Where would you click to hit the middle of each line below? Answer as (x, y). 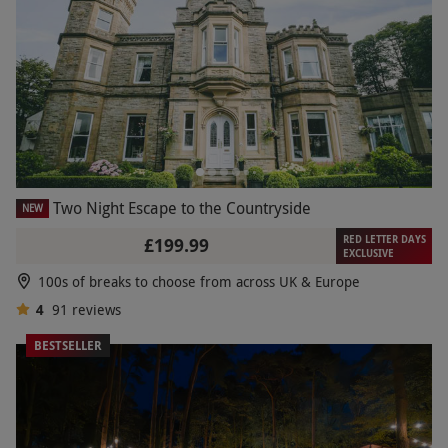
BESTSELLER (68, 346)
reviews (96, 310)
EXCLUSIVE (368, 253)
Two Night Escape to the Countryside (182, 208)
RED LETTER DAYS (384, 239)
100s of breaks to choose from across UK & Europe (199, 282)
